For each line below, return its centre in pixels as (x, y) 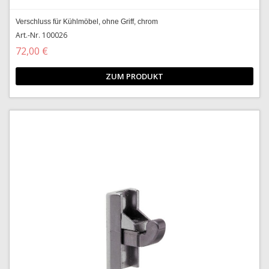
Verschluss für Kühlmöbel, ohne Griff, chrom (87, 22)
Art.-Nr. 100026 (41, 35)
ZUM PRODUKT (134, 76)
